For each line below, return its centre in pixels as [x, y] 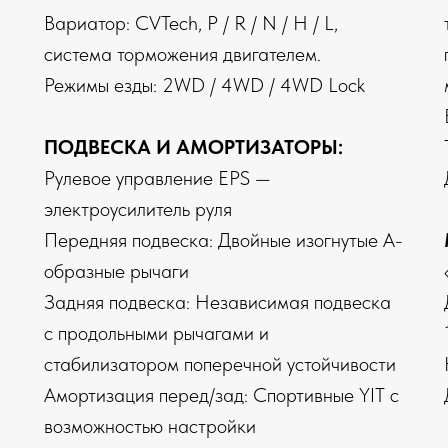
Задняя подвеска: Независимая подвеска [217, 302]
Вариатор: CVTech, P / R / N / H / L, [191, 23]
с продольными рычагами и [156, 333]
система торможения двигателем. [182, 54]
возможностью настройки [150, 426]
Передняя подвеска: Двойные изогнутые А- [223, 240]
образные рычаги [116, 271]
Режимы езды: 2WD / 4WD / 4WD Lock [204, 85]
